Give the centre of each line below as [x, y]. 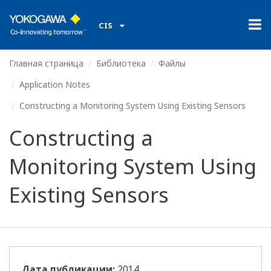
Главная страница [46, 63]
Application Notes [55, 84]
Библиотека [121, 63]
